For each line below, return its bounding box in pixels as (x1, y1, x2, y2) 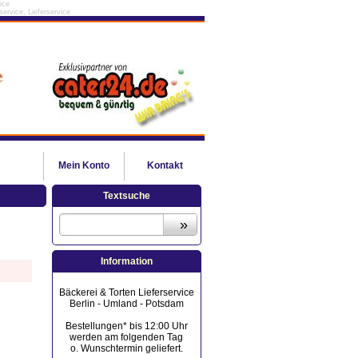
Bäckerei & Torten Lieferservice (58, 287, 194, 298)
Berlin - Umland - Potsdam (69, 298, 184, 309)
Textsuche (102, 190, 150, 201)
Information (100, 256, 153, 267)
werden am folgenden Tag (70, 332, 184, 343)
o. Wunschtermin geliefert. (70, 343, 183, 354)
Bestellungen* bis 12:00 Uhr (65, 320, 188, 332)
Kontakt (146, 160, 183, 171)
